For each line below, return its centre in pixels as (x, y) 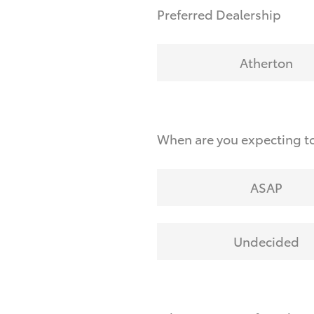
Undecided (266, 241)
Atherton (266, 62)
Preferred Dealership (219, 14)
